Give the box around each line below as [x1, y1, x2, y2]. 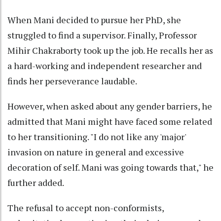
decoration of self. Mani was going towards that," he [7, 161, 214, 174]
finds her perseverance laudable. [7, 75, 137, 87]
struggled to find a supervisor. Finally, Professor [7, 29, 197, 41]
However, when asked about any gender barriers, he [7, 100, 212, 112]
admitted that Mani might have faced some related [7, 115, 212, 128]
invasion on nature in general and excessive [7, 146, 184, 158]
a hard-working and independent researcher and [7, 60, 202, 72]
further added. [7, 177, 64, 189]
